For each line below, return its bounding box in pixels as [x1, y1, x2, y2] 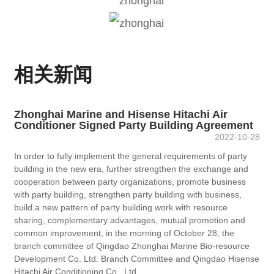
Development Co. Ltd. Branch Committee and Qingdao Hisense [14, 254, 260, 264]
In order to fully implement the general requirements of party [14, 151, 248, 161]
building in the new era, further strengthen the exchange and [14, 164, 249, 174]
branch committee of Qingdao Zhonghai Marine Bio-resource [14, 241, 250, 251]
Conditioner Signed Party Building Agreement [14, 119, 254, 132]
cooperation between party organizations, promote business [14, 177, 246, 187]
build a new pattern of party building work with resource [14, 202, 228, 213]
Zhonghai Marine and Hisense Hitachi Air [14, 108, 228, 121]
